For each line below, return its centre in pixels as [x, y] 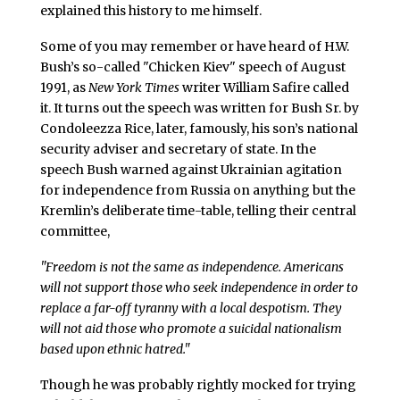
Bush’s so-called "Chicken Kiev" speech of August [192, 67]
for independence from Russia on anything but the [197, 191]
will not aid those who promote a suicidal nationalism [191, 328]
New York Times [133, 88]
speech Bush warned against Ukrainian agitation [191, 170]
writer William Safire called [264, 88]
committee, [75, 232]
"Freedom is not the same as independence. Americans [192, 267]
